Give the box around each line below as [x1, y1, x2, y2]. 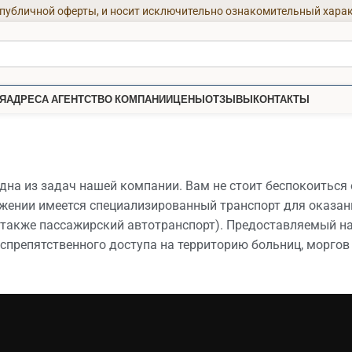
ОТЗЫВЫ [205, 93, 253, 105]
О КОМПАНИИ [104, 93, 173, 105]
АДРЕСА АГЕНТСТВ [6, 93, 104, 105]
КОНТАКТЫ [253, 93, 310, 105]
